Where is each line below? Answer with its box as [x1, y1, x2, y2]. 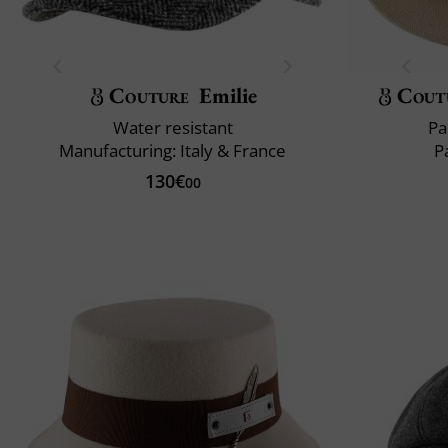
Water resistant [112, 115, 233, 139]
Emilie [198, 80, 257, 110]
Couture [109, 80, 190, 110]
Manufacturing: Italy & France [59, 138, 286, 162]
